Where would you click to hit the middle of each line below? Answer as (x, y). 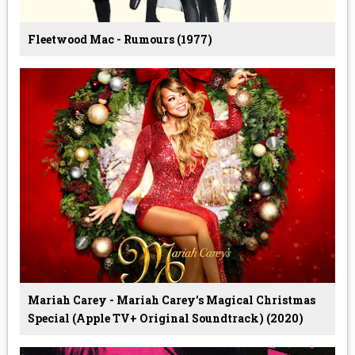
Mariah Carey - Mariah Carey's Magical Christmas (171, 300)
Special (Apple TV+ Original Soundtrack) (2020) (165, 318)
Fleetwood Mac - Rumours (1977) (120, 39)
